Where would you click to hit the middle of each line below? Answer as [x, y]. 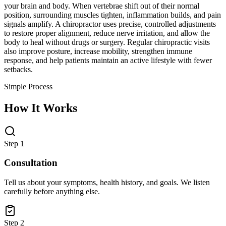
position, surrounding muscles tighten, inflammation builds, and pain [112, 15]
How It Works [41, 108]
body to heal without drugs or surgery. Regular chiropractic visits [107, 42]
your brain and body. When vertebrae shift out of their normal [102, 6]
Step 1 [14, 143]
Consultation [31, 163]
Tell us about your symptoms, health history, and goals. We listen [107, 182]
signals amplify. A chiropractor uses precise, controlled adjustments [110, 24]
